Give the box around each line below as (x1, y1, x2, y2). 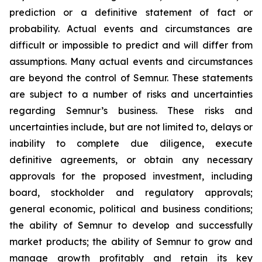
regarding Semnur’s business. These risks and (9, 105, 253, 116)
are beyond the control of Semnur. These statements (9, 72, 253, 84)
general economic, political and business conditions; (9, 203, 253, 215)
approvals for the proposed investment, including (9, 170, 253, 182)
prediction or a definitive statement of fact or (9, 6, 253, 18)
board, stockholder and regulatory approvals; (9, 187, 253, 198)
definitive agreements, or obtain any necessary (9, 154, 253, 166)
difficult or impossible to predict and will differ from (9, 39, 253, 51)
